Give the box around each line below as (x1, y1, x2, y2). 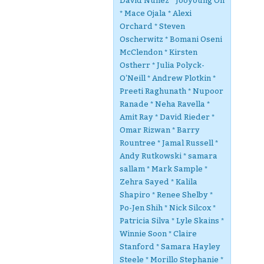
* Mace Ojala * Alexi (120, 9, 192, 18)
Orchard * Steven (120, 22, 185, 31)
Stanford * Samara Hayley (120, 242, 220, 251)
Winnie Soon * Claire (120, 229, 197, 238)
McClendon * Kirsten (120, 48, 197, 57)
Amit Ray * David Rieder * (120, 113, 214, 121)
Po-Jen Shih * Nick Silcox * (120, 203, 216, 212)
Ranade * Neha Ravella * (120, 100, 210, 108)
